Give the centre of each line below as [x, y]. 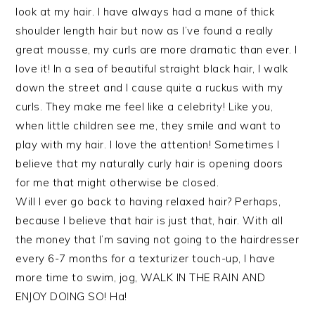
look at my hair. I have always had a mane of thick [145, 12]
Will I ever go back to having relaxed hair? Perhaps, [148, 201]
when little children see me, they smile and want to [148, 126]
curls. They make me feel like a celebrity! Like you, [144, 107]
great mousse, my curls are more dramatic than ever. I [156, 50]
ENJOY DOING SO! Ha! [71, 296]
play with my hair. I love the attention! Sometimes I [148, 144]
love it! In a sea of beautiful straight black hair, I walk [152, 69]
